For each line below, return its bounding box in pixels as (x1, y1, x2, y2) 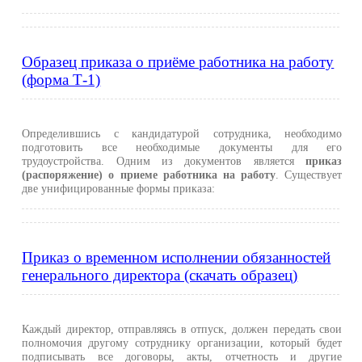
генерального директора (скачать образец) (22, 267, 298, 284)
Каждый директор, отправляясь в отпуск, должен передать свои (22, 322, 343, 336)
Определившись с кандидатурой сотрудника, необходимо (22, 127, 343, 141)
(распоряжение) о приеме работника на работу (22, 168, 276, 182)
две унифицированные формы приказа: (22, 182, 216, 196)
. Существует (276, 168, 343, 182)
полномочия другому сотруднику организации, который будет (22, 336, 343, 350)
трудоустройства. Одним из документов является (22, 154, 306, 168)
